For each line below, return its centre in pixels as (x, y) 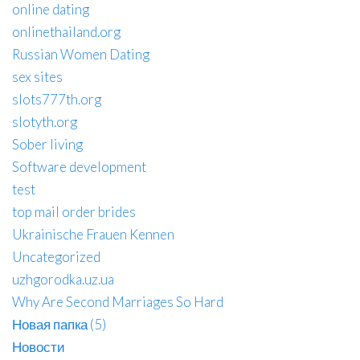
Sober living (47, 144)
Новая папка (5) (59, 324)
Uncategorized (56, 256)
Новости (39, 346)
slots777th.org (57, 99)
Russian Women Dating (81, 54)
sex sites (37, 76)
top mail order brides (74, 211)
